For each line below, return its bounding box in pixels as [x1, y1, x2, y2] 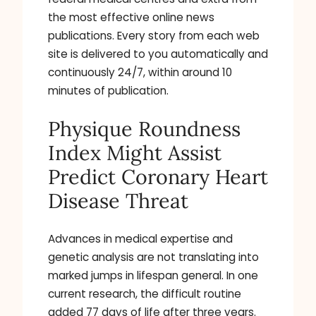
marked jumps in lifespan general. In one [48, 267, 258, 283]
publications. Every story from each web [48, 28, 260, 43]
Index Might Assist [48, 139, 221, 166]
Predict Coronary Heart [48, 163, 268, 190]
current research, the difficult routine [48, 286, 241, 301]
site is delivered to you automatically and [48, 46, 268, 61]
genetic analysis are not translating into [48, 249, 259, 265]
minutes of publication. [48, 83, 169, 98]
